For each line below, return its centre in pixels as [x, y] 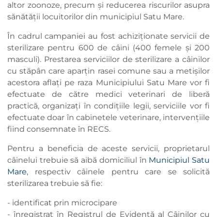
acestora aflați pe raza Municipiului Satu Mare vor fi [108, 83]
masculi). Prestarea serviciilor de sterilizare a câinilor [108, 60]
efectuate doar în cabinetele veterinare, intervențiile [108, 118]
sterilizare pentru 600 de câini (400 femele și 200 [108, 48]
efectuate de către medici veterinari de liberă [108, 94]
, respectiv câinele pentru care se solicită [118, 172]
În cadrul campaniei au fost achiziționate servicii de [108, 36]
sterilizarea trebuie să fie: [55, 184]
